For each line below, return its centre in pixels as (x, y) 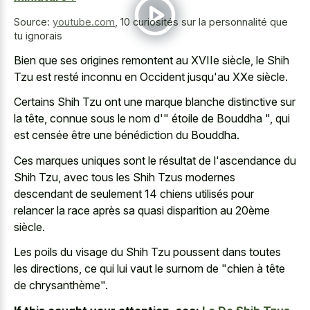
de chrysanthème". (61, 285)
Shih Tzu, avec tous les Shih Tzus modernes (125, 177)
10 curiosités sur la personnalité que (204, 22)
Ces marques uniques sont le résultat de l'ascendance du (155, 160)
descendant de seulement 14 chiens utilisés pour (134, 193)
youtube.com (84, 22)
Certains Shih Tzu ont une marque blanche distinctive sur (155, 102)
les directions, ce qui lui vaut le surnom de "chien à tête (149, 269)
